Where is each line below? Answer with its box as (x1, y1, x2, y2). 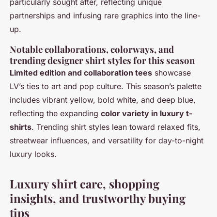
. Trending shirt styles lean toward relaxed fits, (31, 122, 201, 132)
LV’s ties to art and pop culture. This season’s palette (10, 81, 201, 91)
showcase (152, 67, 191, 77)
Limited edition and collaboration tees (10, 67, 152, 77)
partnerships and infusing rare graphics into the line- (10, 10, 201, 20)
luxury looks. (10, 149, 57, 159)
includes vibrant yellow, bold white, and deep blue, (10, 94, 196, 105)
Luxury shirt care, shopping (10, 175, 159, 191)
